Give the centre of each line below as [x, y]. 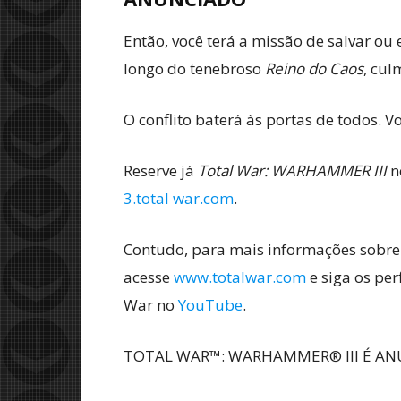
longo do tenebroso [194, 68]
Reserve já [161, 170]
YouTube [210, 304]
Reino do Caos [314, 68]
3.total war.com [179, 198]
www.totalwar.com [240, 277]
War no [151, 304]
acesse [149, 277]
